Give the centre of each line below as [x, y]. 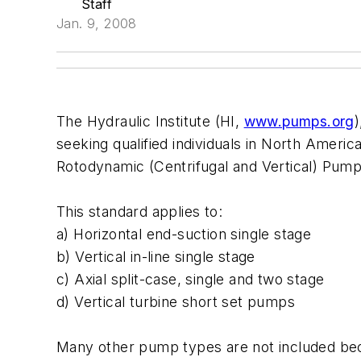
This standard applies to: [139, 212]
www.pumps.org [299, 121]
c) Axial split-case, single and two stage [191, 279]
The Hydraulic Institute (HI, [150, 121]
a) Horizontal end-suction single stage [184, 234]
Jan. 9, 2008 [97, 23]
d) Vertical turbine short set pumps [176, 302]
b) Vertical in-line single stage [156, 257]
